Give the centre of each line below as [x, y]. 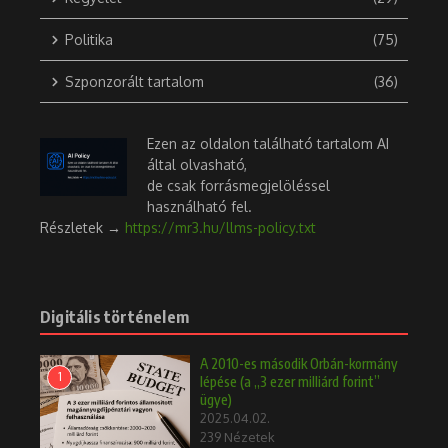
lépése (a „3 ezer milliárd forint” [290, 382]
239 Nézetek [237, 437]
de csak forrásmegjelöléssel [238, 186]
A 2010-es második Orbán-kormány [299, 364]
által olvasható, [197, 165]
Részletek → [82, 228]
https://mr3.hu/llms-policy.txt [220, 228]
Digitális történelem [114, 317]
